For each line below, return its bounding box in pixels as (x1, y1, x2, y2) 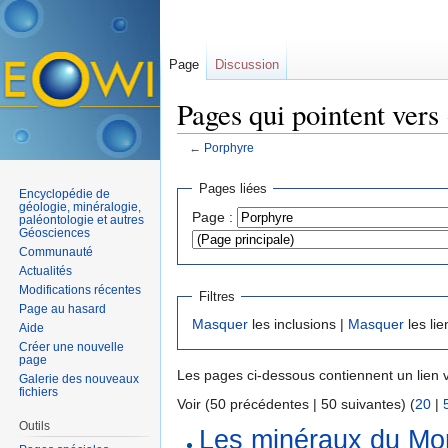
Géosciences (19, 225, 91, 240)
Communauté (19, 244, 94, 259)
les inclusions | (248, 316, 348, 333)
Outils (19, 418, 51, 433)
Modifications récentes (19, 282, 142, 297)
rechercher (302, 155, 371, 172)
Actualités (19, 263, 73, 278)
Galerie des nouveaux (19, 371, 140, 386)
